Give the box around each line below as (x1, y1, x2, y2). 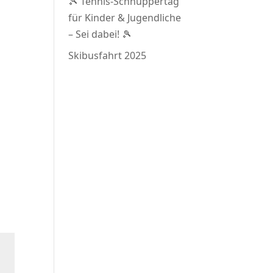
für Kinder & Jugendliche (68, 11, 182, 24)
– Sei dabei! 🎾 (68, 27, 132, 41)
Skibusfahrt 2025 (68, 49, 147, 62)
